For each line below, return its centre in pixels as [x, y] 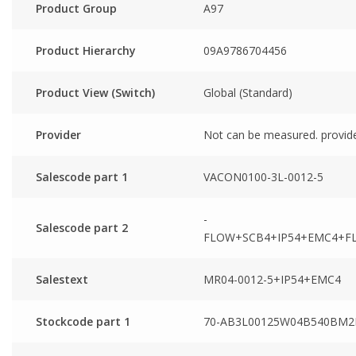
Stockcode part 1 [83, 321]
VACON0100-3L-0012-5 [263, 176]
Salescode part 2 [82, 227]
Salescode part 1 [82, 176]
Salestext [62, 279]
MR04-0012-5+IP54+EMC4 [272, 279]
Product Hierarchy [86, 50]
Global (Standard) [248, 92]
